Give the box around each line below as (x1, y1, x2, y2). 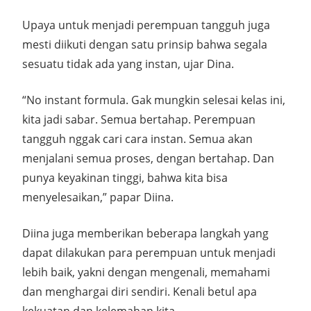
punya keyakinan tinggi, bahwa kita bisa (22, 170, 228, 185)
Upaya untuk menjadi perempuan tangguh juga (22, 17, 270, 33)
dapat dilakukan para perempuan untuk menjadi (22, 245, 276, 260)
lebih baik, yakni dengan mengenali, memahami (22, 264, 270, 280)
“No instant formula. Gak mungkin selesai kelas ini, (22, 92, 285, 108)
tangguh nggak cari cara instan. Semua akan (22, 131, 253, 146)
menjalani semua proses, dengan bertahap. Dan (22, 151, 274, 166)
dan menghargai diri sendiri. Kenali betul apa (22, 284, 257, 299)
